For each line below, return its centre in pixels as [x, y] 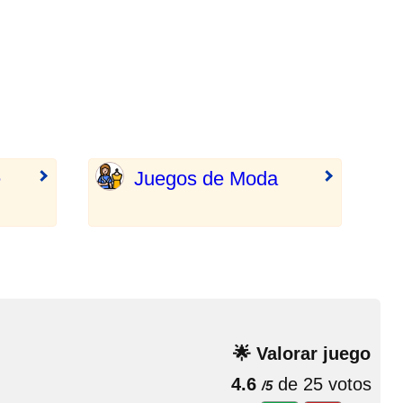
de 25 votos [322, 384]
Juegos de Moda [206, 179]
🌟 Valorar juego [301, 354]
